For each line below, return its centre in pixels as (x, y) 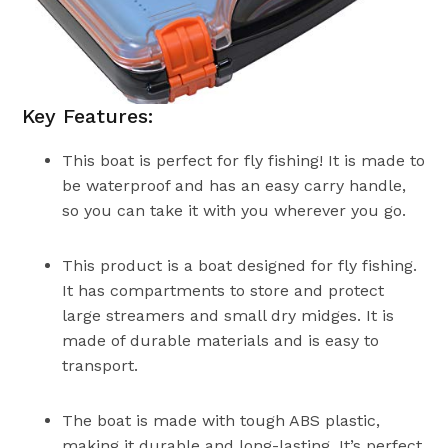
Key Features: (88, 115)
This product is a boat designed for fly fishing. (240, 265)
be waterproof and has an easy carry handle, (234, 185)
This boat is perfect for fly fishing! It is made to (244, 160)
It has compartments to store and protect (223, 290)
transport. (100, 365)
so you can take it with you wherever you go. (234, 210)
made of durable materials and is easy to (221, 340)
